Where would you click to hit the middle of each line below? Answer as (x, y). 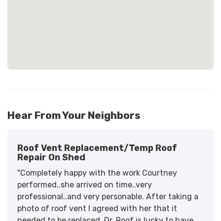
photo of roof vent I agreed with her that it (97, 208)
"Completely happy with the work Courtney (97, 173)
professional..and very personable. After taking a (108, 196)
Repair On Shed (51, 157)
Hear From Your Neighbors (74, 115)
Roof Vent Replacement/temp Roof (97, 148)
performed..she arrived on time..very (85, 184)
